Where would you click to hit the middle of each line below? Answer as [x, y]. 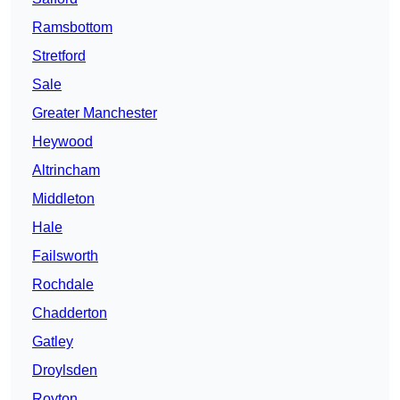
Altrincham [66, 171]
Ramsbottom [72, 28]
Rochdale [63, 285]
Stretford [59, 56]
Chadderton [70, 313]
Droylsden [65, 371]
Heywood [62, 142]
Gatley [53, 342]
